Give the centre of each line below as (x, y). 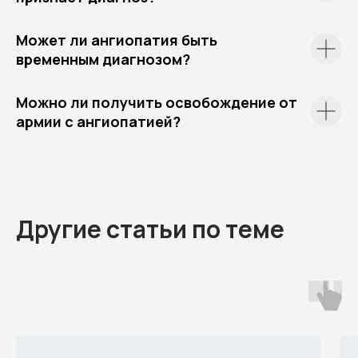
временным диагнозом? (103, 59)
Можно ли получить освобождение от (157, 102)
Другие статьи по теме (150, 229)
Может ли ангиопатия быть (117, 40)
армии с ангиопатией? (98, 121)
